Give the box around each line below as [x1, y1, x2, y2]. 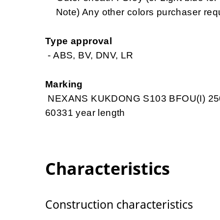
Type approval [45, 35, 112, 46]
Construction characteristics [45, 196, 193, 212]
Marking [45, 79, 83, 89]
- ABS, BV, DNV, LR [45, 50, 134, 60]
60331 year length [45, 107, 125, 118]
